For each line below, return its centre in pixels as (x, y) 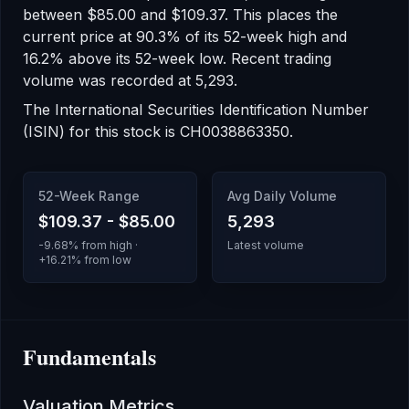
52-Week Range (89, 196)
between (55, 15)
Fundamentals (89, 357)
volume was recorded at (109, 80)
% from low (101, 260)
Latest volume (266, 245)
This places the (283, 15)
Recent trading (281, 58)
